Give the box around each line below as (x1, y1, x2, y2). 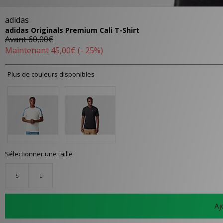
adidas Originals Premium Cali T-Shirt (5, 25, 139, 35)
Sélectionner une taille (5, 149, 73, 158)
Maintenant (5, 45, 51, 56)
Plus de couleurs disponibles (7, 70, 95, 79)
